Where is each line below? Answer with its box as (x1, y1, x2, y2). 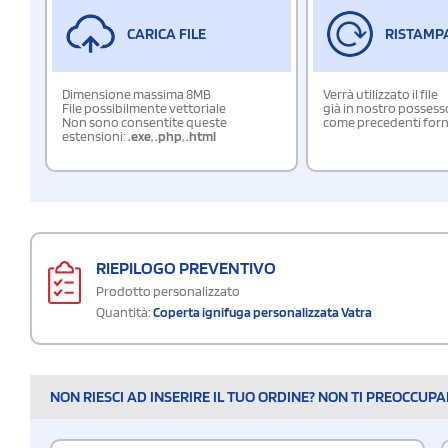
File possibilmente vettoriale (62, 99, 226, 116)
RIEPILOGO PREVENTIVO (96, 256, 276, 278)
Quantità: (96, 303, 151, 320)
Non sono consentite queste (62, 113, 227, 130)
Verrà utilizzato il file (323, 85, 439, 102)
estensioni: (62, 127, 128, 144)
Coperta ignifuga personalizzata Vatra (153, 303, 372, 320)
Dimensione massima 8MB (62, 85, 211, 102)
